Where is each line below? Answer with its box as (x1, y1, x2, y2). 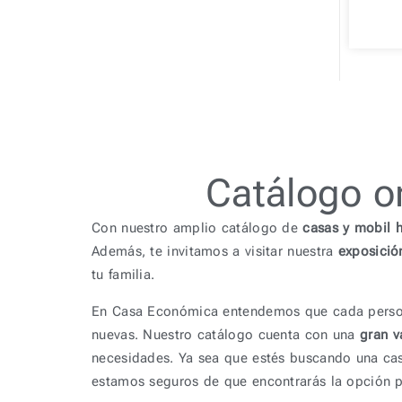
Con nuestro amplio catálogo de (92, 220, 303, 237)
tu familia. (92, 267, 155, 284)
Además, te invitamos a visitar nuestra (92, 243, 338, 260)
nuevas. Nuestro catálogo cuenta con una (92, 326, 355, 343)
